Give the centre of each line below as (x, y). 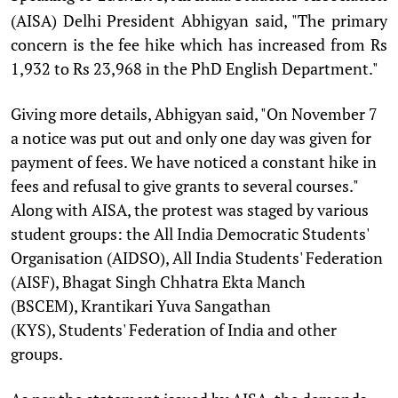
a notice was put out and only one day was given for (191, 137)
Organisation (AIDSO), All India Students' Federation (197, 257)
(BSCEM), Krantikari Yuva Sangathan (141, 305)
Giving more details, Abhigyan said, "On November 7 (194, 113)
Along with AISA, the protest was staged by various (190, 209)
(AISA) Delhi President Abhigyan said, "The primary (199, 20)
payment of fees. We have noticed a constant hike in (194, 161)
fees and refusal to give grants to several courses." (184, 185)
